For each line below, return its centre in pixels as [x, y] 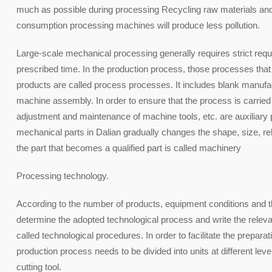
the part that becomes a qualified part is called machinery [128, 148]
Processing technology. [62, 176]
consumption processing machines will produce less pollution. [138, 25]
